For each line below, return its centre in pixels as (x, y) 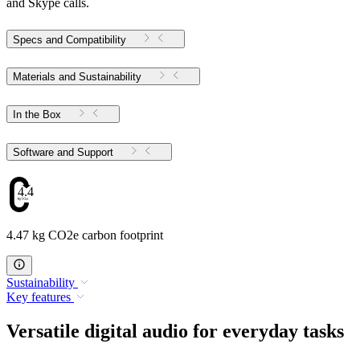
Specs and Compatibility (70, 39)
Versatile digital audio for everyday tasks (175, 331)
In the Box (37, 115)
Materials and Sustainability (77, 77)
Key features (39, 297)
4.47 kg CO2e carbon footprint (85, 235)
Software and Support (95, 153)
